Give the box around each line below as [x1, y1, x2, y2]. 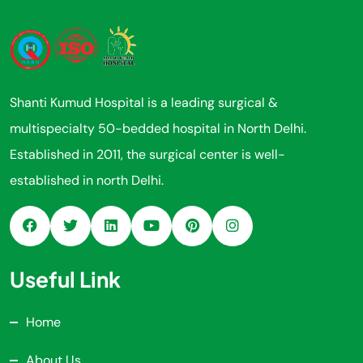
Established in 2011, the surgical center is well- [10, 146, 285, 163]
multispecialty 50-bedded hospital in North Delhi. [10, 120, 306, 137]
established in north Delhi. [10, 172, 164, 189]
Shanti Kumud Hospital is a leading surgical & [10, 94, 278, 111]
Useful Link [10, 266, 121, 293]
